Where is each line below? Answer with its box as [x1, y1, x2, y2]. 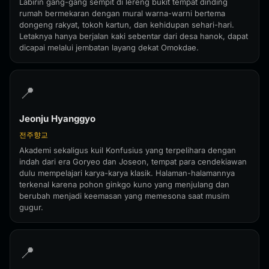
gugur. [19, 202, 43, 212]
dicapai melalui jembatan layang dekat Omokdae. [19, 43, 199, 52]
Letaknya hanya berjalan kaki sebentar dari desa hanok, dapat [19, 31, 248, 41]
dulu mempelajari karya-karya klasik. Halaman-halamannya [19, 168, 235, 178]
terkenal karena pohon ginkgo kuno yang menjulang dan [19, 180, 229, 189]
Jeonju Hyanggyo [19, 113, 95, 124]
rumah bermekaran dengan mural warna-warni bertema [19, 8, 225, 18]
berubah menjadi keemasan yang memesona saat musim [19, 191, 229, 201]
